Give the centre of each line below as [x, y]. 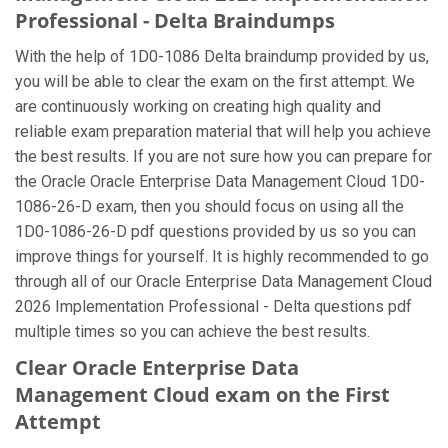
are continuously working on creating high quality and [198, 106]
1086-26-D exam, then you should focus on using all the [209, 206]
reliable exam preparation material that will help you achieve [223, 131]
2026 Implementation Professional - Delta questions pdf [213, 306]
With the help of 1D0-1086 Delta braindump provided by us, [222, 56]
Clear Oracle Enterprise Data [157, 367]
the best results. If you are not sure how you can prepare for [223, 156]
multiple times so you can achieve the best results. [192, 331]
